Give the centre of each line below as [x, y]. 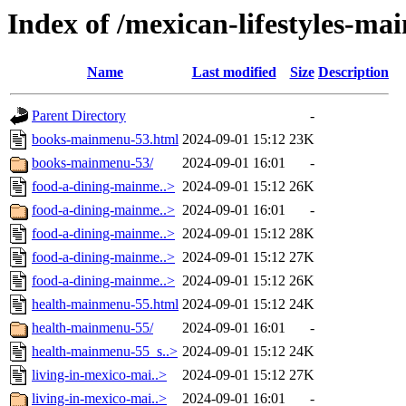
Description [353, 72]
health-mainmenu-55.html [105, 304]
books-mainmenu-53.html [105, 140]
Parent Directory [79, 116]
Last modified [234, 72]
